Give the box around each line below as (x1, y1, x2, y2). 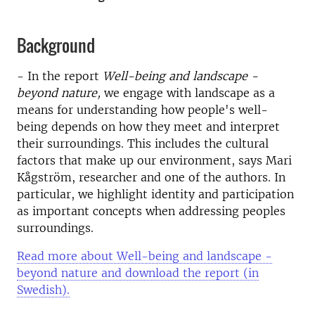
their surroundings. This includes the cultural (17, 136, 269, 150)
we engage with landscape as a (101, 86, 275, 100)
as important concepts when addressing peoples (17, 204, 285, 218)
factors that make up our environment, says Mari (17, 153, 292, 167)
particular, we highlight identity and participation (17, 187, 294, 201)
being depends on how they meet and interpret (17, 120, 280, 134)
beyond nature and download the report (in (17, 266, 259, 280)
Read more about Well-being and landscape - (17, 249, 272, 263)
